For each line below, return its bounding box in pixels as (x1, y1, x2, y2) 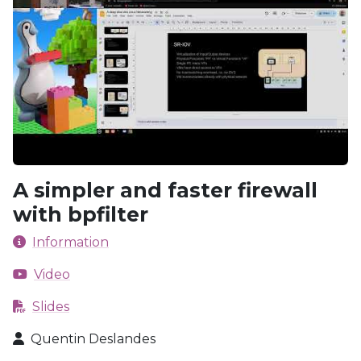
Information (32, 234, 109, 250)
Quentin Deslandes (31, 331, 156, 346)
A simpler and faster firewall (13, 178, 317, 202)
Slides (32, 299, 69, 314)
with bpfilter (13, 202, 148, 226)
